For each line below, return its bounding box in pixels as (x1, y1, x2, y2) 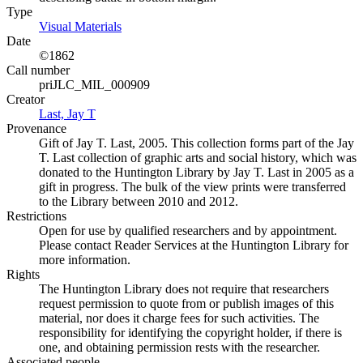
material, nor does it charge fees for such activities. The (39, 311, 319, 325)
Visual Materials (39, 19, 122, 33)
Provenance (6, 122, 66, 135)
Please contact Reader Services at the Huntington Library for (39, 238, 348, 252)
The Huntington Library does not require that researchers (39, 282, 329, 296)
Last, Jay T (39, 107, 96, 121)
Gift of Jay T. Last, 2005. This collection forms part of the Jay (39, 136, 354, 150)
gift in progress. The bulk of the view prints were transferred (39, 180, 346, 194)
